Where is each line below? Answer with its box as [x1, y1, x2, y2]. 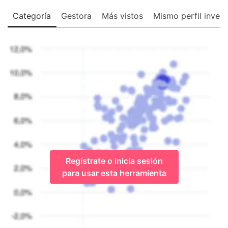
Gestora [61, 10, 92, 21]
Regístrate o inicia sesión [65, 155, 163, 166]
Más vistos [102, 10, 143, 21]
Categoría [13, 10, 51, 21]
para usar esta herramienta [62, 167, 166, 178]
